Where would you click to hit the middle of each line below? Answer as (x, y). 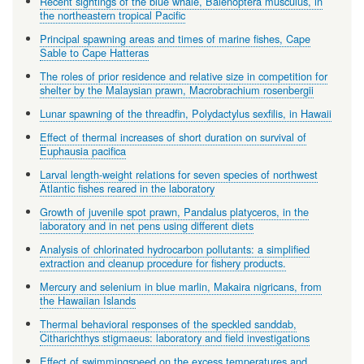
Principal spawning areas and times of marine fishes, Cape (175, 39)
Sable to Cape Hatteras (94, 53)
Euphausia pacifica (82, 151)
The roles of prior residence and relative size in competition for (183, 76)
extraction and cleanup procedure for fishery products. (162, 263)
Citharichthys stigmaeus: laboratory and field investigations (174, 338)
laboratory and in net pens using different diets (146, 226)
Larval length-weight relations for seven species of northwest (178, 175)
